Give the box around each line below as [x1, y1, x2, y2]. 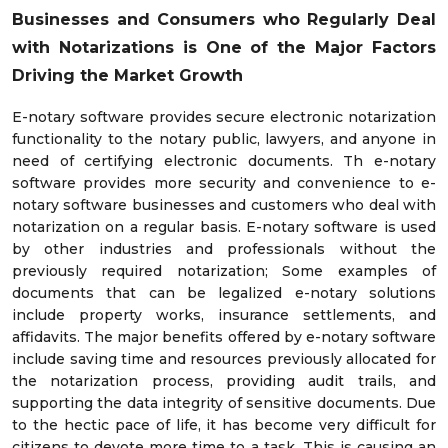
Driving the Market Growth [12, 66, 243, 86]
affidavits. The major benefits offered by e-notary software [12, 328, 436, 347]
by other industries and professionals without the [12, 240, 436, 259]
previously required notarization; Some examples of [12, 262, 436, 281]
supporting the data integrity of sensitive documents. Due [12, 394, 436, 413]
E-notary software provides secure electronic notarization [12, 108, 436, 127]
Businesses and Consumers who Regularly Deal [12, 10, 436, 30]
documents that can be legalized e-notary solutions [12, 284, 436, 303]
